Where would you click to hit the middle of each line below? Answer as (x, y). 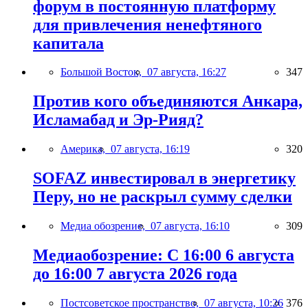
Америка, (86, 149)
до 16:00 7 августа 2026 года (135, 273)
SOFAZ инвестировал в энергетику (164, 178)
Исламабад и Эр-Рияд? (118, 120)
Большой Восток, (104, 72)
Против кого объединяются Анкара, (168, 101)
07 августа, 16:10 (190, 226)
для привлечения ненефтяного (147, 24)
